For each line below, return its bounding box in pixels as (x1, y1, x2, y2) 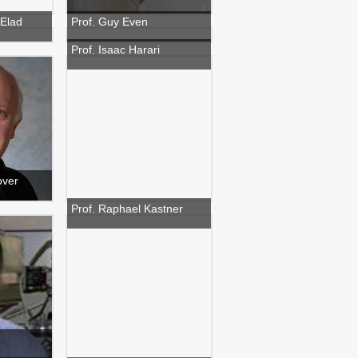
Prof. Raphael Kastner (71, 202, 183, 215)
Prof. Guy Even (71, 15, 148, 28)
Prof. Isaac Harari (71, 43, 160, 56)
